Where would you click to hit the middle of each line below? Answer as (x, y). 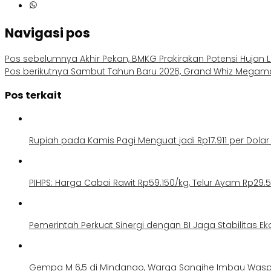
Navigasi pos (47, 33)
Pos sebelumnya (41, 58)
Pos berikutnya (37, 71)
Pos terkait (33, 96)
